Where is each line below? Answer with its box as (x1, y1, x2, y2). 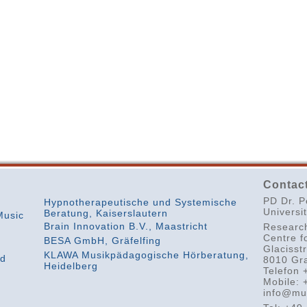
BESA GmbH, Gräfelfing (43, 235, 161, 246)
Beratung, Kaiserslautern (43, 208, 168, 217)
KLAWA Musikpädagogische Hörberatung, (43, 249, 249, 260)
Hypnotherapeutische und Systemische (43, 197, 237, 208)
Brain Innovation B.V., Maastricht (43, 221, 208, 232)
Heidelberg (43, 260, 98, 270)
